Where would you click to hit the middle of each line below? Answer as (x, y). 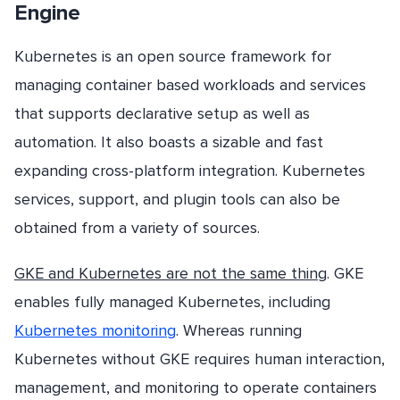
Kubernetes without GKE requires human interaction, (200, 359)
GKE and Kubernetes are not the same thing (171, 274)
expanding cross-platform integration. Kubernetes (190, 171)
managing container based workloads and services (190, 85)
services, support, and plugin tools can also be (177, 199)
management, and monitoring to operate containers (196, 388)
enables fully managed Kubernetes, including (172, 302)
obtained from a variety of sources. (137, 228)
